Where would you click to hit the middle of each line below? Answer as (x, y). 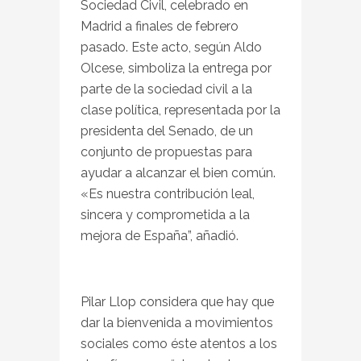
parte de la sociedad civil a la (166, 89)
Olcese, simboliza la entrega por (176, 68)
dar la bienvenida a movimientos (177, 322)
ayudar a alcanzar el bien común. (178, 172)
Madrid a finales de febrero (160, 26)
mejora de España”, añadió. (160, 235)
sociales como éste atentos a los (179, 343)
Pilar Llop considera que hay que (177, 301)
